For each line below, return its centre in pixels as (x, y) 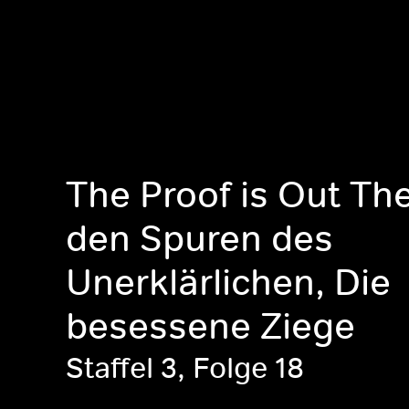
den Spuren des (199, 237)
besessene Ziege (210, 325)
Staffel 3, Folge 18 (185, 368)
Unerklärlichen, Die (228, 281)
